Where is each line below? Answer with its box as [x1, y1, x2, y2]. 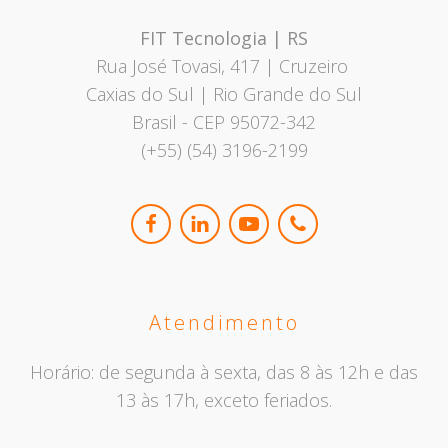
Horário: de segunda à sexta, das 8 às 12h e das [30, 360, 418, 385]
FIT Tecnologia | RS [140, 26, 308, 51]
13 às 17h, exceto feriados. [116, 388, 332, 413]
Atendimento [148, 309, 300, 337]
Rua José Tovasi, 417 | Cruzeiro [95, 54, 353, 79]
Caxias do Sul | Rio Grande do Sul [86, 82, 362, 107]
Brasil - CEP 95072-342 [132, 110, 316, 135]
